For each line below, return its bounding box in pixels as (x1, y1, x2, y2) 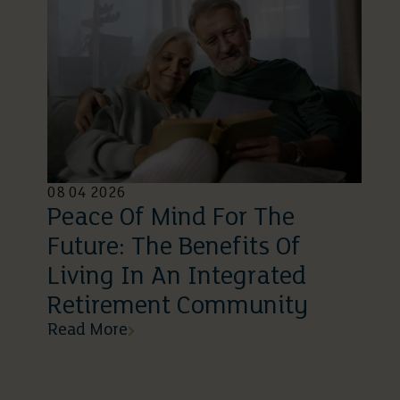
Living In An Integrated (47, 264, 306, 291)
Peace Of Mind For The (47, 205, 295, 232)
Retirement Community (47, 294, 308, 321)
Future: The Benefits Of (47, 235, 301, 262)
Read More (47, 321, 128, 340)
